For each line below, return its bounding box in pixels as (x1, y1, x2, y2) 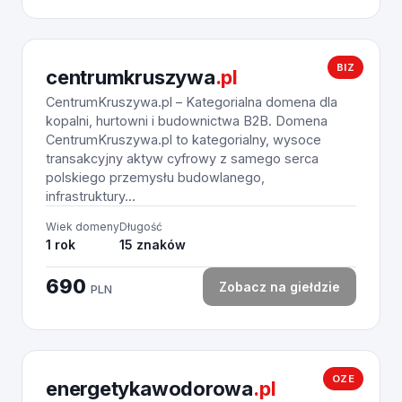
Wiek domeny (46, 220, 119, 233)
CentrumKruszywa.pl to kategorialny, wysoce (46, 132, 321, 147)
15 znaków (119, 237, 186, 252)
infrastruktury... (46, 188, 135, 204)
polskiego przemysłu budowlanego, (46, 170, 265, 185)
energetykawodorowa (46, 377, 254, 400)
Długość (119, 220, 162, 233)
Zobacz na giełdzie (219, 279, 340, 294)
